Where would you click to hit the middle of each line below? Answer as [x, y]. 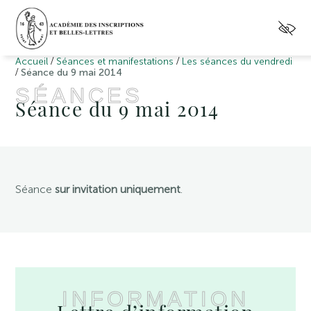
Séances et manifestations [115, 61]
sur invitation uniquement [118, 189]
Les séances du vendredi [237, 61]
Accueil [32, 61]
